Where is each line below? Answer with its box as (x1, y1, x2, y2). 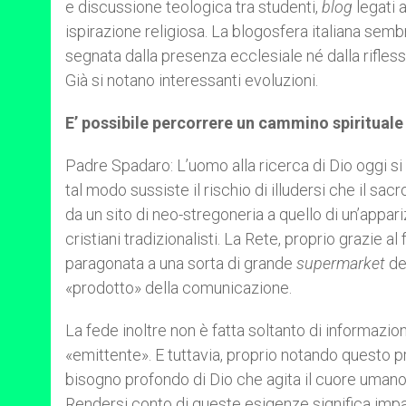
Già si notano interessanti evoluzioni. (65, 71, 318, 90)
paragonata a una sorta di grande (65, 254, 296, 273)
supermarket (296, 254, 385, 273)
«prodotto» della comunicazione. (65, 278, 292, 297)
